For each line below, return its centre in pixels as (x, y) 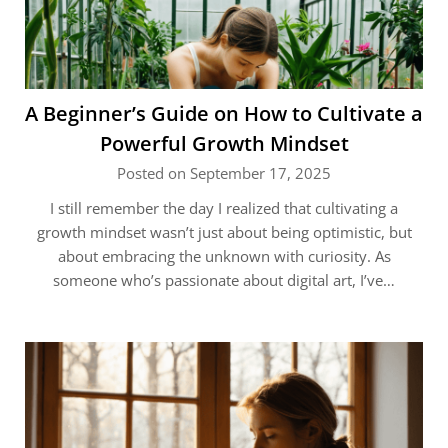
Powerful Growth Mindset (224, 143)
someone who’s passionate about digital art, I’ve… (224, 280)
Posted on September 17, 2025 (224, 173)
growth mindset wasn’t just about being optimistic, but (224, 232)
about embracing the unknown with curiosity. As (224, 256)
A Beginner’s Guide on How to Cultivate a (224, 113)
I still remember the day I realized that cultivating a (224, 208)
